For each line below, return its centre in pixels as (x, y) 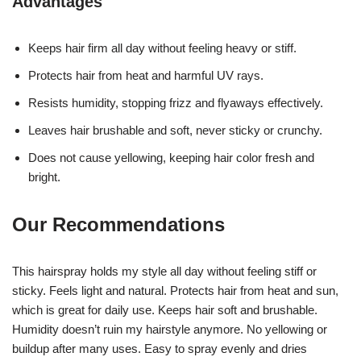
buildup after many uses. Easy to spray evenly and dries (160, 348)
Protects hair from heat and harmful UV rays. (146, 75)
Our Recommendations (118, 224)
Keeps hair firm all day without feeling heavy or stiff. (162, 48)
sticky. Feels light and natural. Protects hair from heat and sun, (175, 290)
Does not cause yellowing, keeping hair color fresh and (171, 157)
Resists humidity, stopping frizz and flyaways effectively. (176, 102)
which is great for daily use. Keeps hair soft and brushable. (165, 309)
